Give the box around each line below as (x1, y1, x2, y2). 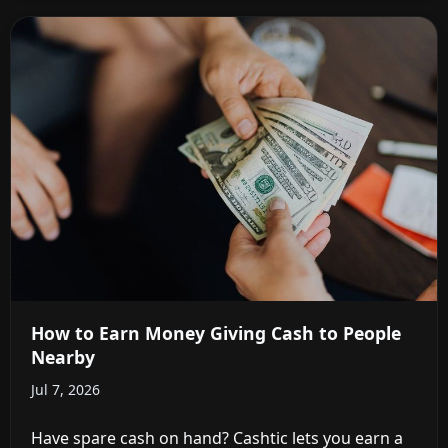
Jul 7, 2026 (31, 379, 100, 399)
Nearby (31, 344, 95, 369)
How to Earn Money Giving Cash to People (31, 320, 401, 345)
